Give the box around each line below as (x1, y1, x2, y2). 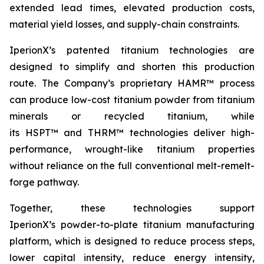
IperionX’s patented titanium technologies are (9, 44, 255, 56)
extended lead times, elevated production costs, (9, 2, 255, 14)
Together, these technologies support (9, 202, 255, 214)
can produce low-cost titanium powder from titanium (9, 94, 255, 105)
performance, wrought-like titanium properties (9, 143, 255, 155)
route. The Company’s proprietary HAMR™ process (9, 77, 255, 89)
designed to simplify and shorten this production (9, 61, 255, 72)
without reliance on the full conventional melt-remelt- (9, 160, 255, 171)
